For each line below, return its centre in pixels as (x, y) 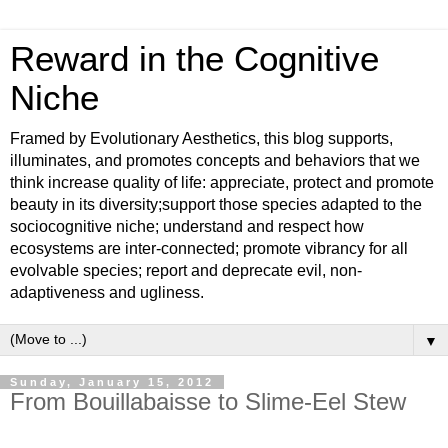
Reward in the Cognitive (194, 59)
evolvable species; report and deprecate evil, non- (186, 270)
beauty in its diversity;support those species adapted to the (216, 204)
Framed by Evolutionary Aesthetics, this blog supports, (201, 138)
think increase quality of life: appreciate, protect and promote (222, 182)
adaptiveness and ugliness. (107, 292)
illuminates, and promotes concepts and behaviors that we (215, 160)
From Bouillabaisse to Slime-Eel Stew (208, 401)
